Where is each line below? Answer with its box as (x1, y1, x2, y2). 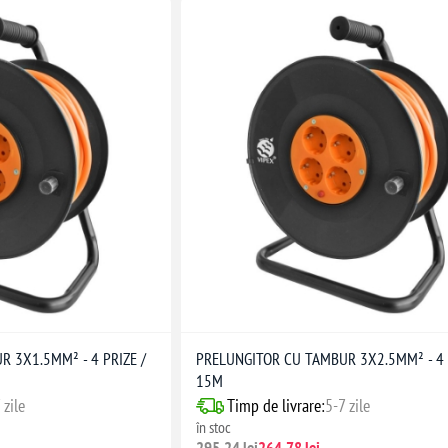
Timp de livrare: (227, 394, 326, 418)
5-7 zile (325, 394, 371, 418)
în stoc (196, 417, 232, 438)
